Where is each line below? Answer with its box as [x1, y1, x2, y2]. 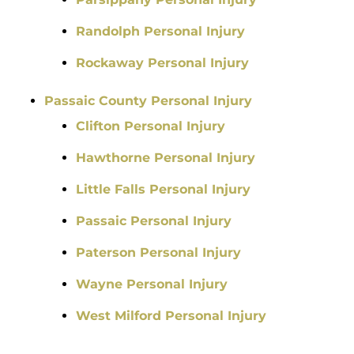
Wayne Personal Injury [76, 277, 228, 292]
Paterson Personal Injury [76, 245, 241, 261]
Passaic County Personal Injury [44, 93, 252, 109]
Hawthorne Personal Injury [76, 150, 255, 166]
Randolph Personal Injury [76, 24, 245, 40]
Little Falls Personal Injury [76, 182, 250, 198]
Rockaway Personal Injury [76, 55, 249, 71]
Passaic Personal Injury [76, 213, 232, 229]
